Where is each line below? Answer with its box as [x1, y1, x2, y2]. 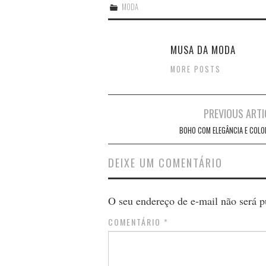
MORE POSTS [170, 63, 221, 75]
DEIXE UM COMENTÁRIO [108, 154, 223, 170]
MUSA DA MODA [170, 42, 236, 57]
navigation [107, 118, 166, 141]
